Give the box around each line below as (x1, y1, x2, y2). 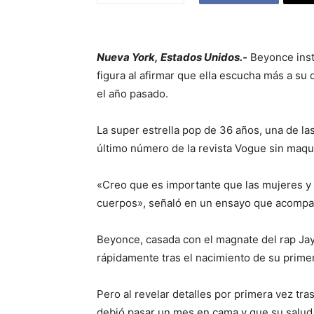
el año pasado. (97, 87, 168, 100)
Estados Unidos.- (161, 50, 247, 64)
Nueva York (97, 50, 155, 64)
